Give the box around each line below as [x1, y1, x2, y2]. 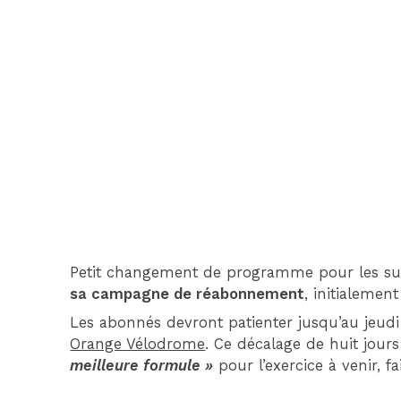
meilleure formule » [70, 356, 214, 374]
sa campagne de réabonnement [70, 286, 305, 303]
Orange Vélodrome [70, 335, 206, 353]
